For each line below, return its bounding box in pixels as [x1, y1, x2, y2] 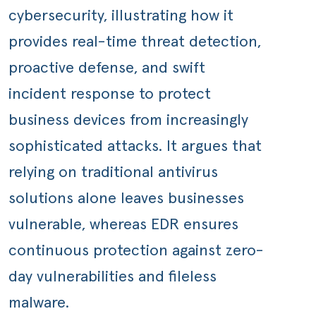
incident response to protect [8, 87, 211, 102]
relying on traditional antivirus [8, 165, 218, 181]
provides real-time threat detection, [8, 35, 261, 50]
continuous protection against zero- [8, 243, 264, 259]
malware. [8, 296, 69, 311]
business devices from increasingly [8, 113, 248, 128]
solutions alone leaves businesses [8, 191, 244, 207]
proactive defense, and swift [8, 61, 205, 76]
